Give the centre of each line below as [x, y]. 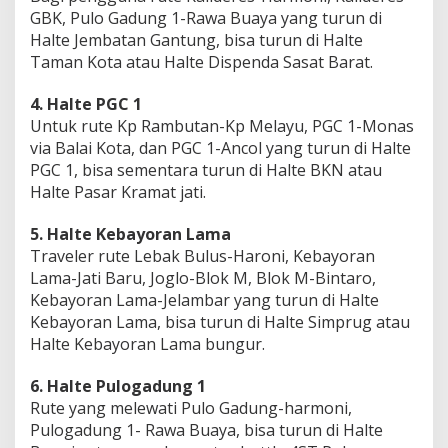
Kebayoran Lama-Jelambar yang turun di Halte [204, 299]
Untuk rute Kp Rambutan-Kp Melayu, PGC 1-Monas [222, 125]
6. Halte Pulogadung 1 [118, 385]
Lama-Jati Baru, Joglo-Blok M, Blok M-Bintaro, [203, 277]
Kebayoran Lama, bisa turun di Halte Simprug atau [220, 321]
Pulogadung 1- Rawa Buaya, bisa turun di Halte [206, 429]
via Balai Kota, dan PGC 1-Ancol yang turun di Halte [220, 147]
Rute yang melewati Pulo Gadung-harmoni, [191, 407]
